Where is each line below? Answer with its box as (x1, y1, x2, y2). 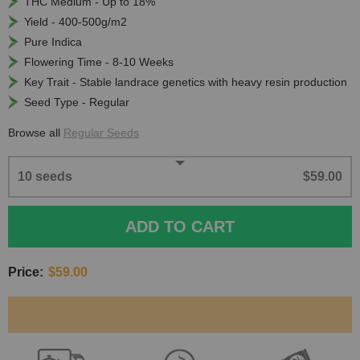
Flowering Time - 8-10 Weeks (24, 55, 174, 68)
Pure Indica (24, 35, 82, 48)
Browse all (8, 125, 63, 139)
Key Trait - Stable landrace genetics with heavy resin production (24, 75, 347, 88)
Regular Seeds (63, 125, 139, 139)
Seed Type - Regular (24, 95, 129, 108)
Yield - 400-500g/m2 (24, 14, 127, 28)
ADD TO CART (125, 218, 235, 236)
